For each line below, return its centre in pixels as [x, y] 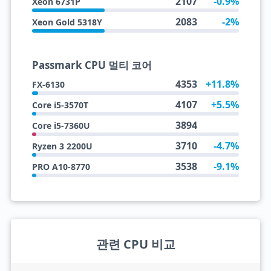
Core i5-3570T [60, 105]
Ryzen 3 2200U [62, 146]
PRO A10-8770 [61, 167]
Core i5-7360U [61, 126]
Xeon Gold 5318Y [67, 22]
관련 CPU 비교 [135, 244]
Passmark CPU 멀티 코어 [92, 65]
